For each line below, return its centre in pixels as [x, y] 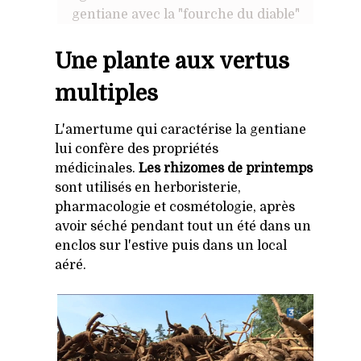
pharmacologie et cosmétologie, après [175, 207]
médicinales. [97, 169]
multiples [106, 94]
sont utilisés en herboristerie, [148, 188]
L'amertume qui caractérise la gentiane [180, 130]
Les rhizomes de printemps [226, 169]
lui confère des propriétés [137, 149]
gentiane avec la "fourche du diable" [185, 15]
